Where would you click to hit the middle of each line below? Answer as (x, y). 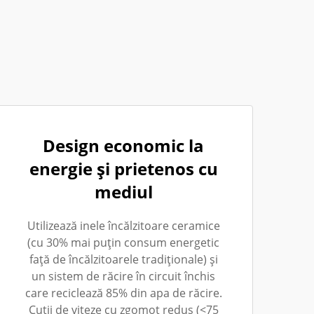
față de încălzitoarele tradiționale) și (123, 259)
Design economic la (123, 145)
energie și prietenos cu (123, 169)
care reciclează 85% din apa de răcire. (123, 293)
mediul (123, 192)
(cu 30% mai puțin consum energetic (123, 243)
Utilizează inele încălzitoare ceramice (123, 226)
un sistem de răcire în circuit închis (123, 276)
